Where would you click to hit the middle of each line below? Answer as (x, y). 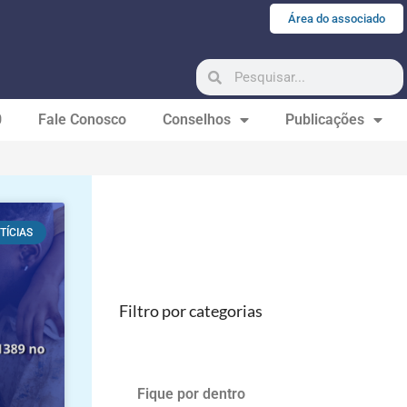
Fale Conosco (82, 119)
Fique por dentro (192, 394)
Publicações (324, 119)
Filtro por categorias (191, 311)
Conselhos (196, 119)
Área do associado (336, 19)
